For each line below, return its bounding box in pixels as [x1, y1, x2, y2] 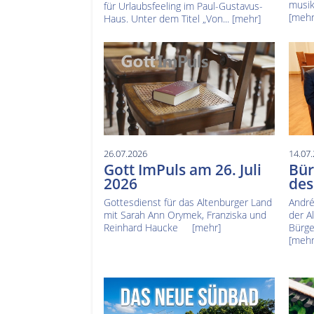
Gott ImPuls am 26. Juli [104, 160, 261, 180]
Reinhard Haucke [104, 221, 192, 235]
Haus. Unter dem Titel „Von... [104, 12, 232, 26]
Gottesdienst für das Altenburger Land [104, 196, 272, 210]
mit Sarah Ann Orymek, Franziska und [104, 208, 266, 222]
